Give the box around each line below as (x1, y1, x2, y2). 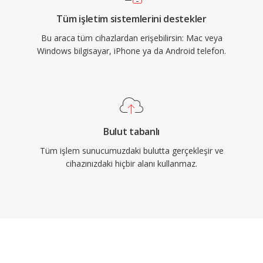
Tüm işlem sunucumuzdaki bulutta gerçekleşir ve (39, 145, 224, 156)
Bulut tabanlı (103, 125, 160, 138)
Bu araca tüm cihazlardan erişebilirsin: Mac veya (41, 32, 222, 43)
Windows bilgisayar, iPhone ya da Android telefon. (37, 45, 226, 56)
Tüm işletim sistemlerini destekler (56, 12, 207, 25)
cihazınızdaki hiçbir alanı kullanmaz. (66, 158, 197, 169)
